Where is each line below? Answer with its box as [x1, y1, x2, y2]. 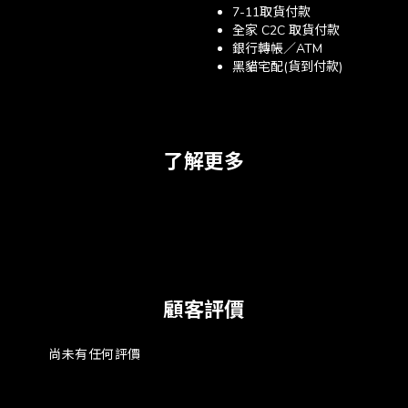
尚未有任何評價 [48, 346, 141, 363]
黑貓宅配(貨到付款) [232, 58, 342, 76]
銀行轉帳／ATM [232, 40, 322, 57]
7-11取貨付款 [232, 4, 311, 21]
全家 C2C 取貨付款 [232, 22, 340, 39]
